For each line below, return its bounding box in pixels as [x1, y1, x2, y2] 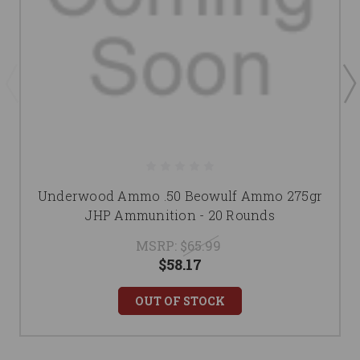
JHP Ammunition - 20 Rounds [85, 207, 275, 224]
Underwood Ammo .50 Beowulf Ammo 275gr [37, 187, 323, 205]
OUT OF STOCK [135, 293, 225, 309]
